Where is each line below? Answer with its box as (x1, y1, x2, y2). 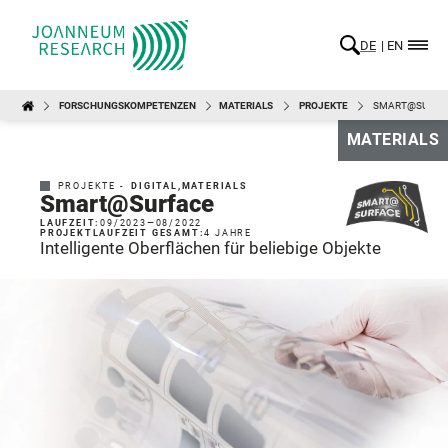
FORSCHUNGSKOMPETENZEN (57, 99, 198, 111)
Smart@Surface (40, 189, 214, 218)
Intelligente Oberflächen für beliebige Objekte (40, 238, 381, 258)
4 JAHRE (204, 227, 253, 238)
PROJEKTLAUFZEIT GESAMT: (40, 227, 205, 238)
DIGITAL (131, 180, 178, 191)
